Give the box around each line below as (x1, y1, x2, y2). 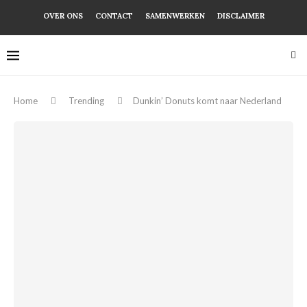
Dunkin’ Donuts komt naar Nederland (133, 95, 282, 106)
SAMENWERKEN (145, 11, 205, 21)
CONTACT (95, 11, 133, 21)
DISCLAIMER (217, 11, 265, 21)
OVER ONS (42, 11, 83, 21)
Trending (69, 95, 104, 106)
